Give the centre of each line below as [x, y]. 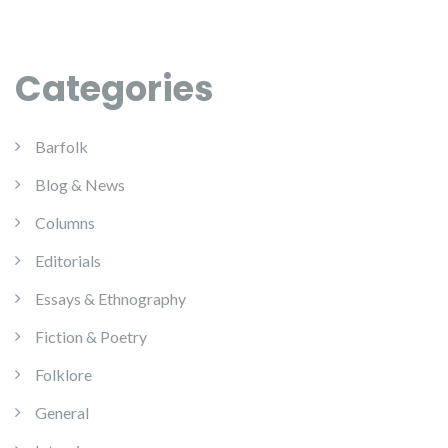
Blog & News [80, 184]
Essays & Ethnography [110, 298]
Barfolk [61, 146]
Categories [114, 88]
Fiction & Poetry [91, 336]
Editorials [68, 260]
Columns [65, 222]
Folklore [63, 374]
